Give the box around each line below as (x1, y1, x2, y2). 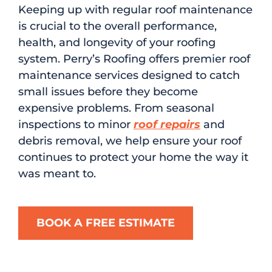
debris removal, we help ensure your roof (18, 134, 242, 148)
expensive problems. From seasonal (18, 101, 214, 115)
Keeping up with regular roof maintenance (18, 2, 253, 16)
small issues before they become (18, 84, 198, 98)
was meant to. (18, 166, 96, 180)
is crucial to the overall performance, (18, 19, 217, 33)
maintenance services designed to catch (18, 68, 240, 82)
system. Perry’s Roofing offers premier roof (18, 52, 250, 66)
